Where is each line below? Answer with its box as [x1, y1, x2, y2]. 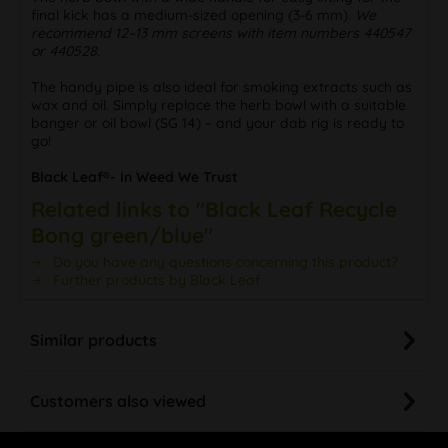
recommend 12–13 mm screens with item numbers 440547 [31, 23, 410, 42]
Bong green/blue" [31, 221, 213, 248]
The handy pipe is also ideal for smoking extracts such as [31, 77, 412, 96]
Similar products [30, 329, 157, 350]
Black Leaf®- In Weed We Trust [31, 167, 238, 186]
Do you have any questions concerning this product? [49, 252, 398, 271]
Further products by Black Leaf [49, 270, 260, 289]
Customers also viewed [30, 390, 206, 411]
